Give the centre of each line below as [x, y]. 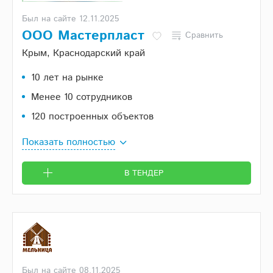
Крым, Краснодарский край [83, 54]
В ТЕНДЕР [144, 174]
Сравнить [204, 36]
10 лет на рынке [67, 78]
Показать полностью [69, 143]
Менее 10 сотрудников [82, 97]
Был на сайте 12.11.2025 [71, 19]
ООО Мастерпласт [83, 36]
